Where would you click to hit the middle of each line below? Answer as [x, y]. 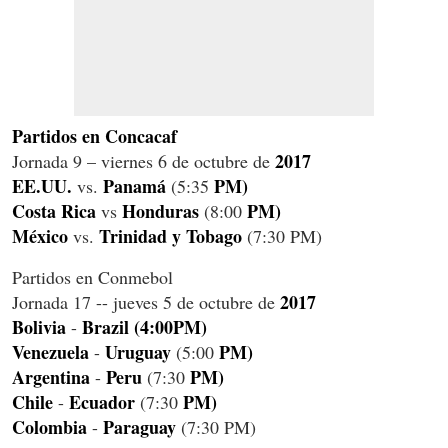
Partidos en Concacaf [94, 136]
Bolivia [39, 327]
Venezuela [50, 352]
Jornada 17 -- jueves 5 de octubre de [146, 302]
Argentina [51, 377]
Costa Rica [54, 211]
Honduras [160, 211]
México [40, 236]
